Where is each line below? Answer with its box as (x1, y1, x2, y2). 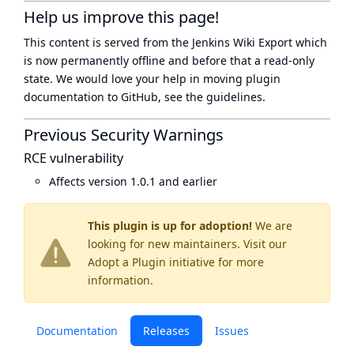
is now (24, 53, 61, 68)
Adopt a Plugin (88, 254, 166, 269)
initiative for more (166, 254, 264, 269)
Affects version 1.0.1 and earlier (49, 174, 217, 189)
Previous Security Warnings (24, 124, 224, 145)
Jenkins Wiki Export (192, 35, 292, 50)
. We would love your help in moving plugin (50, 71, 281, 86)
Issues (215, 323, 249, 338)
